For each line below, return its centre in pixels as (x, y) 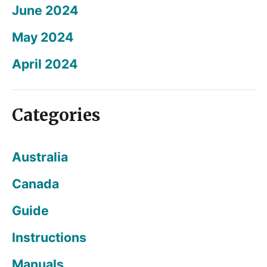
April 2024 (45, 64)
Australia (40, 157)
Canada (35, 184)
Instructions (49, 237)
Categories (56, 115)
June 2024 (45, 10)
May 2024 (43, 37)
